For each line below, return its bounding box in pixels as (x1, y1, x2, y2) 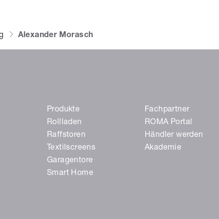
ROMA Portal (145, 119, 193, 127)
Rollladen (47, 119, 82, 127)
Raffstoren (47, 131, 86, 140)
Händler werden (145, 131, 203, 140)
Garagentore (47, 157, 93, 165)
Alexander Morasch (18, 32, 93, 40)
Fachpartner (145, 106, 190, 114)
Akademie (145, 144, 182, 153)
